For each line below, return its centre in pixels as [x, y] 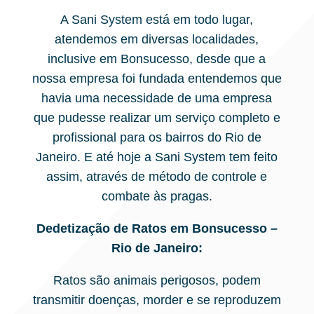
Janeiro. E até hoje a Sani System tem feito [157, 157]
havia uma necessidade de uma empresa [157, 98]
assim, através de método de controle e [157, 177]
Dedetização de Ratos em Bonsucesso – [157, 228]
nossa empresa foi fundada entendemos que [157, 78]
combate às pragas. [157, 196]
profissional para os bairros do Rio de [157, 137]
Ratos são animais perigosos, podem [157, 280]
